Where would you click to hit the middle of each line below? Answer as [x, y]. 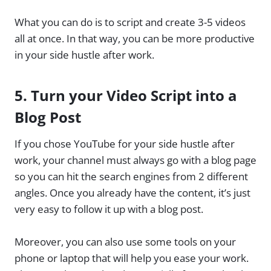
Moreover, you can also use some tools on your [125, 241]
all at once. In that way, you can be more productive [135, 38]
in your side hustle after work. [84, 54]
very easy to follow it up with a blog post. [109, 209]
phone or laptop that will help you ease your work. [132, 258]
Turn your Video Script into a [134, 95]
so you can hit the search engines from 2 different [131, 176]
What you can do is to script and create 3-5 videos [130, 22]
